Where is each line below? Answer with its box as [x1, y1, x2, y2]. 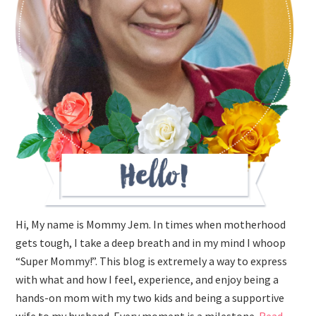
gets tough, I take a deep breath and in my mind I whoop [16, 236, 286, 250]
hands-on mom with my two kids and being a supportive [16, 291, 285, 305]
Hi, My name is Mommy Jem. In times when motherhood [16, 217, 286, 232]
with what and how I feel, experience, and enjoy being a [16, 272, 279, 287]
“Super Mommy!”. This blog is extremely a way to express [16, 254, 288, 269]
